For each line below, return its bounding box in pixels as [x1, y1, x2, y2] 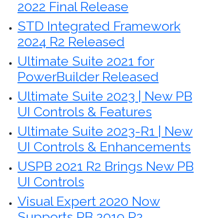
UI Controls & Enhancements [18, 139, 191, 154]
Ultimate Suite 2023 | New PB [18, 89, 192, 104]
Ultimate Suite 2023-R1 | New [18, 124, 193, 139]
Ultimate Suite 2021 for [18, 54, 154, 69]
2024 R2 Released [18, 34, 125, 49]
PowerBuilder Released [18, 69, 159, 84]
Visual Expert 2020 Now [18, 194, 160, 209]
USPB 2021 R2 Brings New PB [18, 159, 194, 174]
